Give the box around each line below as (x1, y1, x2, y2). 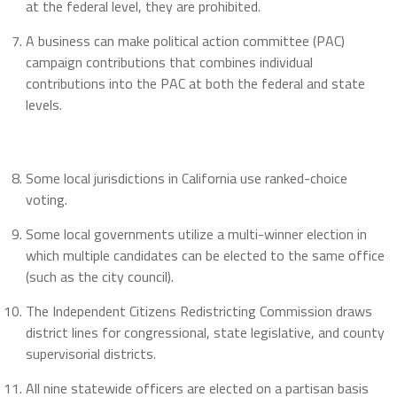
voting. (25, 189, 67, 211)
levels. (25, 94, 62, 116)
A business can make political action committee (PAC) (25, 30, 345, 52)
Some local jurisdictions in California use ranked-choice (25, 167, 347, 190)
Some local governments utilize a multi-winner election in (25, 223, 367, 245)
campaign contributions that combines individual (25, 51, 313, 74)
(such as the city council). (25, 266, 174, 288)
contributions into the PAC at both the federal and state (25, 73, 365, 95)
